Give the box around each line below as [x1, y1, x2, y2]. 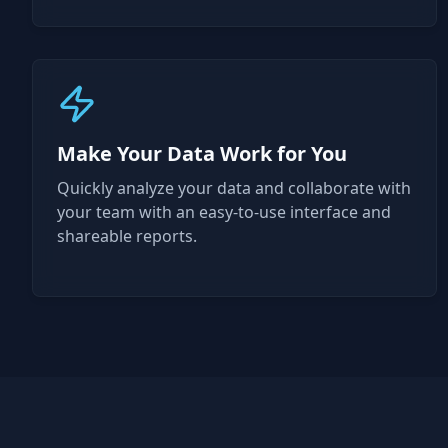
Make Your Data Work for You [57, 140, 347, 167]
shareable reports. [57, 225, 197, 247]
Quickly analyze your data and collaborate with [57, 177, 411, 199]
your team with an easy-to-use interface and [57, 201, 391, 223]
